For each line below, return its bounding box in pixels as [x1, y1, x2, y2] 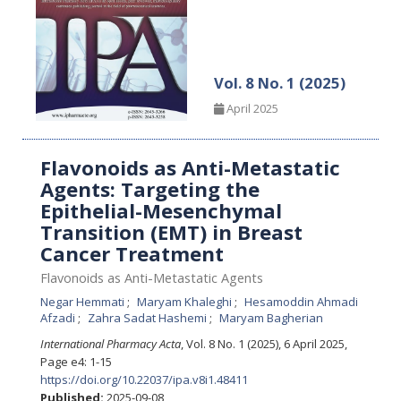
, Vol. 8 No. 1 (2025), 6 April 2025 [181, 335, 347, 352]
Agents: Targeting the [40, 175, 260, 203]
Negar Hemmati [40, 293, 127, 310]
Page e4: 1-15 [40, 353, 112, 370]
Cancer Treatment [40, 239, 224, 268]
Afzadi [40, 309, 78, 326]
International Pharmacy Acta [40, 335, 181, 352]
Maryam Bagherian [219, 309, 323, 326]
